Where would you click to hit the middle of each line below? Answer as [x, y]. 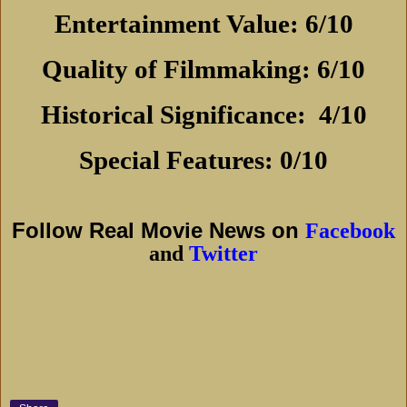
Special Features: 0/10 [203, 160]
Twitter [223, 254]
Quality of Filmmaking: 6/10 [203, 69]
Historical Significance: [176, 115]
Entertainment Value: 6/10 [203, 24]
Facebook [350, 231]
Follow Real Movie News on [159, 231]
